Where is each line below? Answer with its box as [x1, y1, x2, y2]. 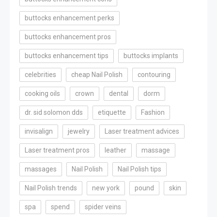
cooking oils [25, 89, 60, 97]
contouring [138, 70, 170, 78]
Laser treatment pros [25, 146, 90, 154]
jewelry [68, 127, 90, 135]
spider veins [85, 202, 121, 211]
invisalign [25, 127, 53, 135]
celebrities [25, 70, 56, 78]
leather [105, 146, 126, 154]
